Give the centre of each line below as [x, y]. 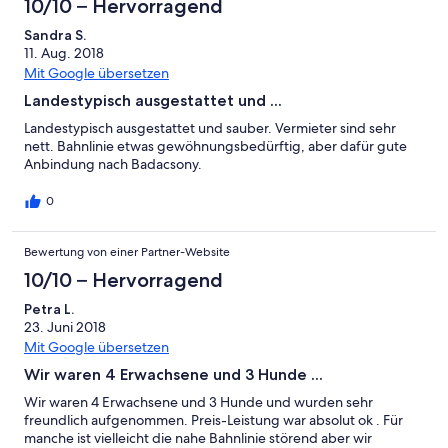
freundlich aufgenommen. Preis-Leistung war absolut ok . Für [213, 420]
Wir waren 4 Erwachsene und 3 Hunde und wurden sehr [198, 402]
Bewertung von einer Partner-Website [127, 252]
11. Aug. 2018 [64, 53]
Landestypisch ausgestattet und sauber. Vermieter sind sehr [210, 128]
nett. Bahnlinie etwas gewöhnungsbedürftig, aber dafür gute [215, 146]
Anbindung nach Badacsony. [113, 164]
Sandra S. [55, 35]
